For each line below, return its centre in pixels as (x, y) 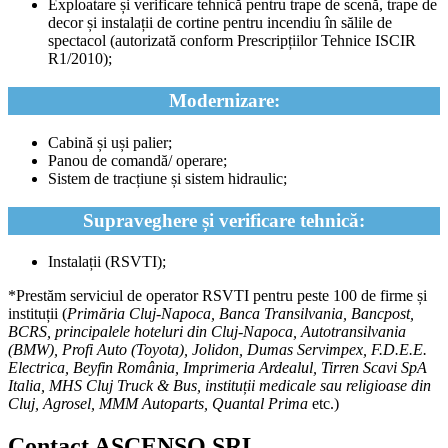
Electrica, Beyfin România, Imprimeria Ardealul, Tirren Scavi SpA (217, 368)
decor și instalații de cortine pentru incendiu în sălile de (220, 23)
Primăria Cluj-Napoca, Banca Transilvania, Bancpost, (240, 314)
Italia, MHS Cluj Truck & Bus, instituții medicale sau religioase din (219, 386)
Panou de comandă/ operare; (137, 160)
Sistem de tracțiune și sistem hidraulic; (167, 178)
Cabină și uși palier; (110, 142)
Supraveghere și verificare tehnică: (224, 220)
